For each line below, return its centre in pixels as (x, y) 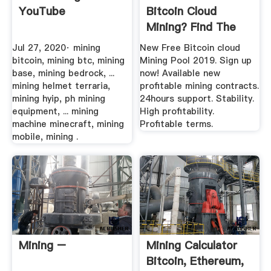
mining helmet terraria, (61, 86)
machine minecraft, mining (68, 124)
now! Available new (180, 73)
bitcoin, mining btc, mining (68, 61)
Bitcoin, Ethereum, (195, 261)
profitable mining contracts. (200, 86)
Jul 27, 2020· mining (56, 48)
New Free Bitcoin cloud (190, 48)
